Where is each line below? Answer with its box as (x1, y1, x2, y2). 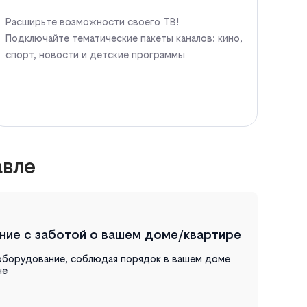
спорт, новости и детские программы (5, 48, 185, 60)
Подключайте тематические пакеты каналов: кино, (5, 32, 243, 44)
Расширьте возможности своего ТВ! (5, 15, 179, 27)
